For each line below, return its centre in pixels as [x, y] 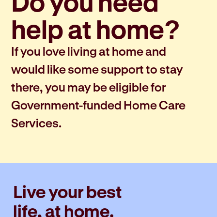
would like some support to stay [97, 69]
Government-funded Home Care [98, 105]
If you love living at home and [88, 51]
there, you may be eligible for [88, 87]
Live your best [68, 192]
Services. [36, 123]
